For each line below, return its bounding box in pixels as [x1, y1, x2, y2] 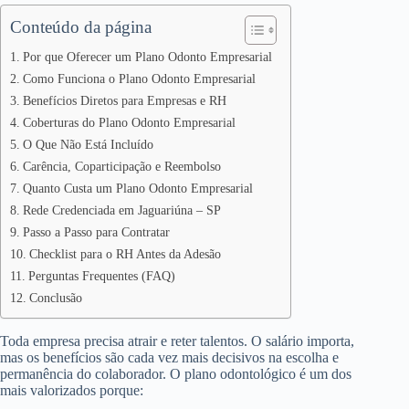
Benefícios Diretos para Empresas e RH [22, 92, 226, 108]
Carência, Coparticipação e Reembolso [22, 158, 221, 173]
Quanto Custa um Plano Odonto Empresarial [22, 180, 253, 195]
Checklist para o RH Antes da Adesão [28, 246, 221, 261]
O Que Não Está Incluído [22, 136, 153, 152]
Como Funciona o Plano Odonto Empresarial [22, 70, 256, 86]
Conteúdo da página [10, 16, 152, 37]
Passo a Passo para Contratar [22, 224, 170, 239]
